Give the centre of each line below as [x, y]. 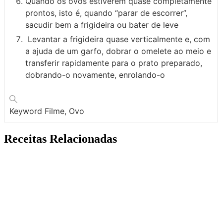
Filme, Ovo [64, 111]
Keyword [27, 111]
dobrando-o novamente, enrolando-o [95, 75]
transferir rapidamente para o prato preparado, [114, 63]
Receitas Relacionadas [60, 139]
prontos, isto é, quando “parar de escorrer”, [106, 13]
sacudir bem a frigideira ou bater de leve [102, 25]
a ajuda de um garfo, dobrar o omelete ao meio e [118, 51]
